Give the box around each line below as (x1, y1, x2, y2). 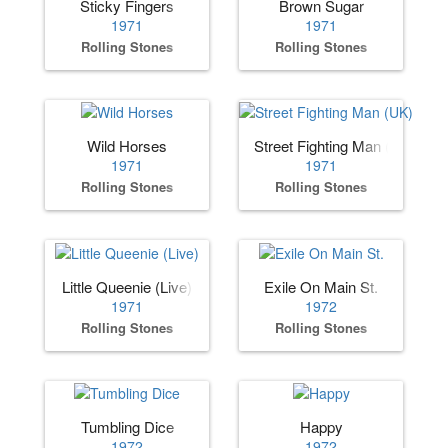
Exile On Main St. (264, 275, 378, 297)
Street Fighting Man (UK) (254, 135, 416, 157)
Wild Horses (87, 135, 167, 157)
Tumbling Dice (80, 415, 174, 437)
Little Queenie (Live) (62, 275, 192, 297)
